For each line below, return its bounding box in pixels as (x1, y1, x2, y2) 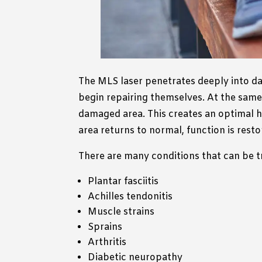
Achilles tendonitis (88, 191, 173, 204)
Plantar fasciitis (88, 175, 159, 188)
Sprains (88, 221, 123, 234)
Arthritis (88, 236, 127, 249)
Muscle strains (88, 206, 155, 219)
